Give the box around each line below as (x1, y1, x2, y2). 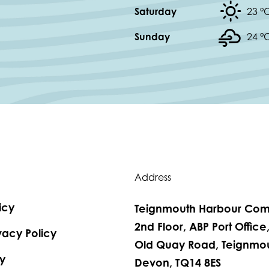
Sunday (134, 31, 170, 43)
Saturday (134, 5, 177, 17)
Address (134, 171, 171, 183)
